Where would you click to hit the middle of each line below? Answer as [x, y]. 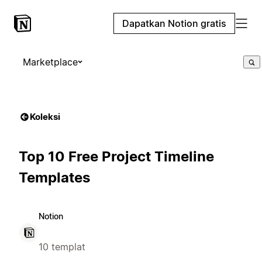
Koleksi [45, 117]
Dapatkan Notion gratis [174, 23]
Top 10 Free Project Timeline [116, 156]
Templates [54, 177]
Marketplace [50, 62]
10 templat [62, 247]
